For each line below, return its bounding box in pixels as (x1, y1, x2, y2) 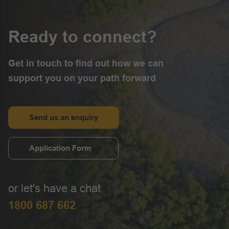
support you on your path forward (8, 73, 156, 84)
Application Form (29, 144, 91, 153)
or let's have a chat (8, 182, 101, 195)
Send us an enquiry (29, 113, 98, 122)
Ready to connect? (8, 28, 157, 47)
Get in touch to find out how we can (8, 58, 164, 69)
